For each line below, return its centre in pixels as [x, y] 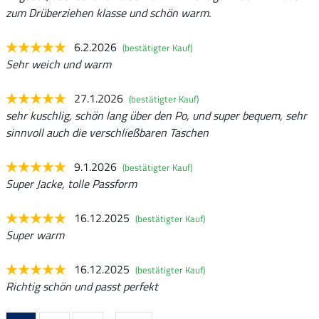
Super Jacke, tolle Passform [71, 183]
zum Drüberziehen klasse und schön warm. [108, 12]
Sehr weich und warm [58, 64]
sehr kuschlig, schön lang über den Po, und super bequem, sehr [156, 115]
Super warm [35, 235]
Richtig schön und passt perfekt [82, 286]
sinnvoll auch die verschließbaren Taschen [107, 132]
